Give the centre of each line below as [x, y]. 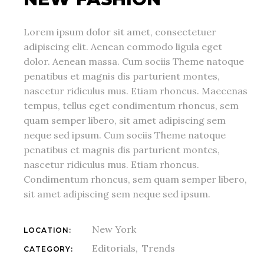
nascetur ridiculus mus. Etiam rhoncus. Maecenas [136, 91]
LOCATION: [47, 230]
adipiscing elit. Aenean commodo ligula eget [123, 47]
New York [114, 230]
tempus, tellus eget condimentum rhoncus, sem [131, 106]
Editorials [114, 248]
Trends [159, 248]
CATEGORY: [48, 249]
